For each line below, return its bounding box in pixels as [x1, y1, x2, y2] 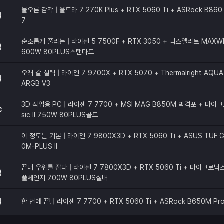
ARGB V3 [21, 79, 50, 87]
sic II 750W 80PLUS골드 [21, 110, 98, 119]
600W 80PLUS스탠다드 [21, 47, 94, 56]
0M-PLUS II [21, 142, 57, 150]
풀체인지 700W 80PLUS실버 [21, 173, 108, 182]
